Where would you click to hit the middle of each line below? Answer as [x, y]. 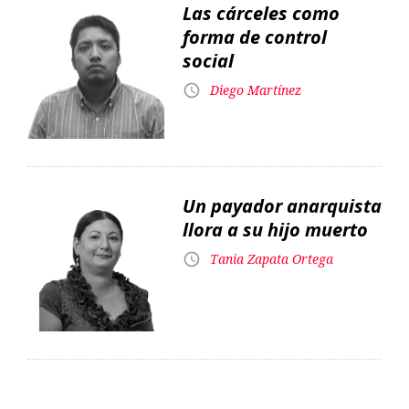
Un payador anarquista [282, 206]
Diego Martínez [256, 89]
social [208, 61]
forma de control [255, 37]
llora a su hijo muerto [275, 230]
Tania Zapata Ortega [272, 258]
